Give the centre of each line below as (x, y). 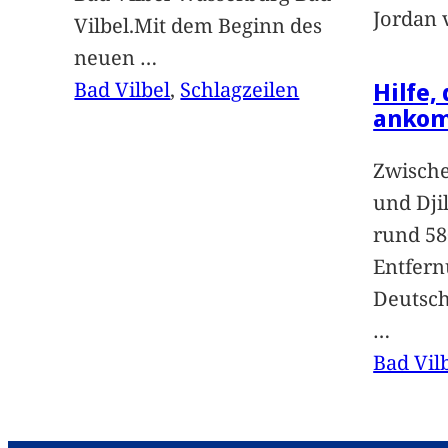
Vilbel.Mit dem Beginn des (198, 25)
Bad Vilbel (122, 89)
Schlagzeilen (240, 89)
